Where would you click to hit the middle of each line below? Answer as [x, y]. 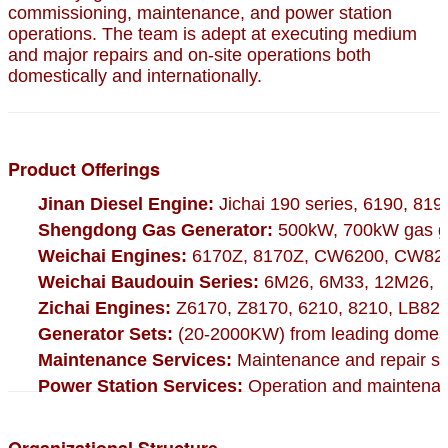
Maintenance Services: [135, 359]
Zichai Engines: [104, 307]
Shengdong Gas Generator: [155, 229]
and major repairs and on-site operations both [189, 54]
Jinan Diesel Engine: [126, 203]
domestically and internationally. [135, 75]
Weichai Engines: [112, 255]
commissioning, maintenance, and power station [200, 12]
